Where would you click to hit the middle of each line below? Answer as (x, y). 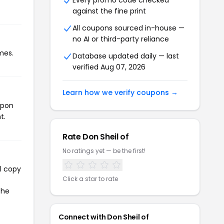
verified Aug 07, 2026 (109, 67)
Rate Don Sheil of (96, 137)
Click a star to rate (90, 179)
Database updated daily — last (126, 56)
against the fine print (109, 11)
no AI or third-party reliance (121, 39)
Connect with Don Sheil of (104, 217)
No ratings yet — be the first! (104, 151)
